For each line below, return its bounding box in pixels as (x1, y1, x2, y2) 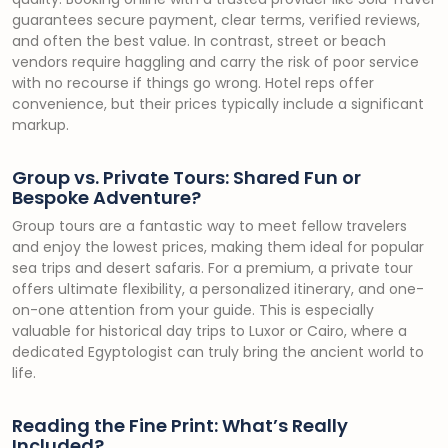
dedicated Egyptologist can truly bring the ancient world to (12, 342, 424, 362)
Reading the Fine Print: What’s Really (12, 413, 348, 438)
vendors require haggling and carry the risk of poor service (12, 52, 419, 72)
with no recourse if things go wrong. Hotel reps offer (12, 73, 374, 93)
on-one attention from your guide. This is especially (12, 300, 374, 320)
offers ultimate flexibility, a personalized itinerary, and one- (12, 279, 424, 299)
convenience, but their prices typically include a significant (12, 94, 424, 114)
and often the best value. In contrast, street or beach (12, 31, 386, 51)
